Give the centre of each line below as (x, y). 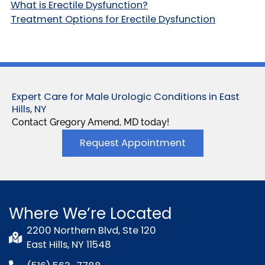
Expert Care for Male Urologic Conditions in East (126, 97)
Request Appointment (132, 143)
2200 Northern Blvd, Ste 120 (91, 231)
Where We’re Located (90, 214)
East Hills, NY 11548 (69, 245)
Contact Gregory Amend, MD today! (91, 122)
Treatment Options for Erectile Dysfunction (113, 20)
